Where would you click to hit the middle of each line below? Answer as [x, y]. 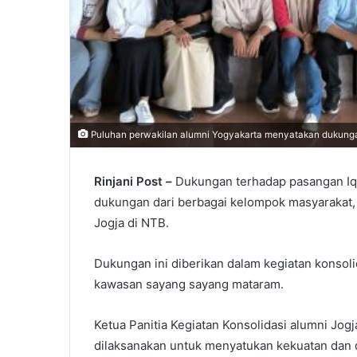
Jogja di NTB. [131, 222]
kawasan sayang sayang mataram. [189, 284]
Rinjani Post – [133, 181]
